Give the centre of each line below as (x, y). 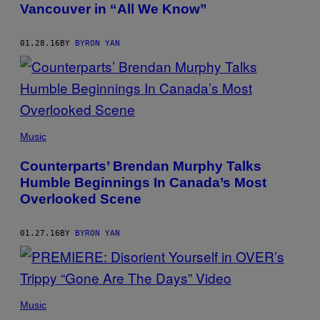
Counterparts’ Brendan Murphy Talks (141, 166)
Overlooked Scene (81, 199)
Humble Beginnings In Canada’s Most (143, 183)
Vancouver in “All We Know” (114, 9)
